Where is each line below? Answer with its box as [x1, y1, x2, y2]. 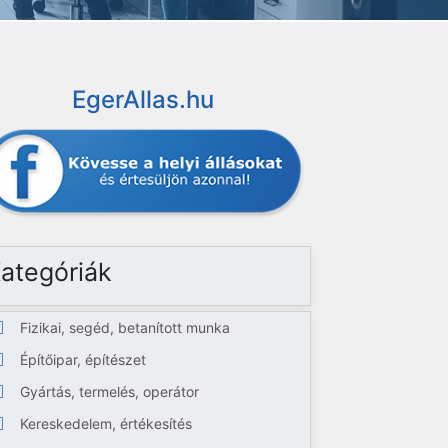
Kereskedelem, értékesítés [20, 415, 193, 432]
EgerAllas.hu [71, 85, 214, 114]
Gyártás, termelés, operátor [20, 383, 200, 400]
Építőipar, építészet [20, 351, 147, 368]
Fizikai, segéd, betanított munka [20, 319, 231, 336]
